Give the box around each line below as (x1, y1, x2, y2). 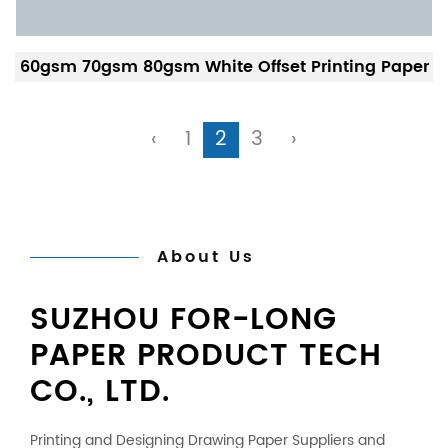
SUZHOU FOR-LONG (30, 296, 337, 345)
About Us (157, 244, 256, 270)
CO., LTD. (30, 368, 170, 417)
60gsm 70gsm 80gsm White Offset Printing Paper (19, 54, 429, 80)
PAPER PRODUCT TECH (30, 332, 382, 381)
